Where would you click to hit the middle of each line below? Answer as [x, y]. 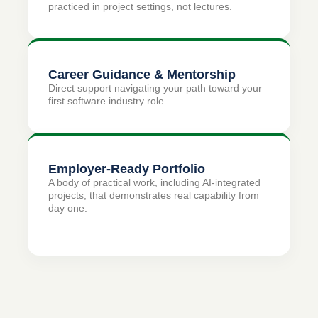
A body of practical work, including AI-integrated [155, 182]
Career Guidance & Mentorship [142, 74]
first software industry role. [108, 100]
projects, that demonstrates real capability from [154, 195]
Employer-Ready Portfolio [127, 168]
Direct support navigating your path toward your [155, 88]
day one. [68, 208]
